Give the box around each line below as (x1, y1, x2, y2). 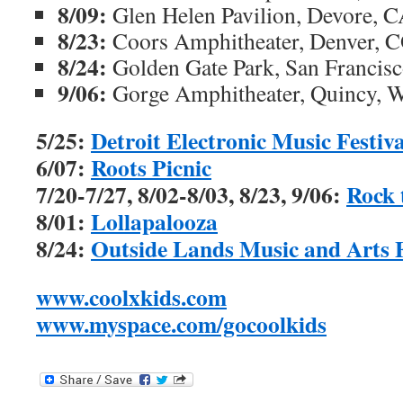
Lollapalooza (91, 204, 218, 238)
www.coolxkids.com (36, 280, 227, 314)
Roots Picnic (91, 150, 211, 184)
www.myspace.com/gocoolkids (36, 307, 327, 341)
